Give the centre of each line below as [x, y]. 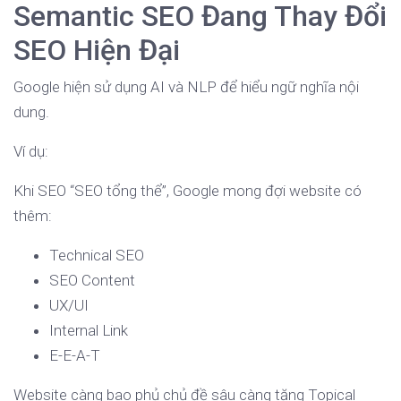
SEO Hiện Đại [97, 51]
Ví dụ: [31, 152]
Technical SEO [97, 256]
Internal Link [89, 331]
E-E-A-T [75, 356]
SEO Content [92, 281]
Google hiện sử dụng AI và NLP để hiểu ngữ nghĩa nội [186, 87]
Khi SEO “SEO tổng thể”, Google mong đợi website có [188, 191]
